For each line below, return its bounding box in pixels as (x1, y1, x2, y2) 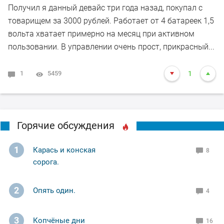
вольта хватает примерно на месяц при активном (8, 29, 194, 39)
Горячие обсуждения (17, 119, 114, 132)
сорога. (33, 157, 59, 167)
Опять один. (33, 186, 75, 195)
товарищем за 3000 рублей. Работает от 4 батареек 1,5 (8, 16, 214, 26)
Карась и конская (33, 145, 95, 155)
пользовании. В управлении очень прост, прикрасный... (8, 42, 214, 52)
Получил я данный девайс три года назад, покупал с (8, 3, 202, 13)
